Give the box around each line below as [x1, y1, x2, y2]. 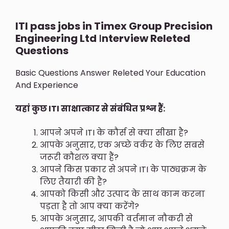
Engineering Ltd [15, 31, 97, 46]
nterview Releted [102, 31, 190, 46]
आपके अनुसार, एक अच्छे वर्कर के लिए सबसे [40, 139, 204, 151]
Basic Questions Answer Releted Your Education [15, 67, 205, 79]
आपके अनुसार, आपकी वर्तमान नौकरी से [40, 212, 193, 224]
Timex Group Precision [94, 19, 213, 34]
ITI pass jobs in [15, 19, 94, 34]
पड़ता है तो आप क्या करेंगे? [40, 200, 139, 212]
